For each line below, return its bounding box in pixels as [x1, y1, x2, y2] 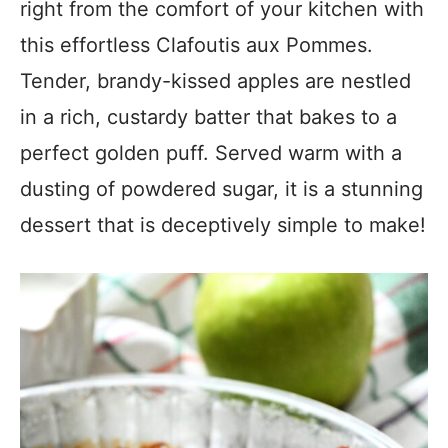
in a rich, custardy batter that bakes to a [20, 105, 397, 129]
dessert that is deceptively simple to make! [20, 213, 426, 237]
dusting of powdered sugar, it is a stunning [20, 177, 423, 201]
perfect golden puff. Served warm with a [20, 141, 402, 165]
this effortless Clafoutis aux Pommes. [20, 33, 373, 57]
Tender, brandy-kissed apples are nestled [20, 69, 411, 93]
